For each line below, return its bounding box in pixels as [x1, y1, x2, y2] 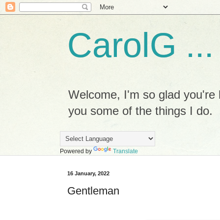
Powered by [60, 148, 93, 155]
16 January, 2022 [67, 170, 110, 176]
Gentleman [67, 184, 119, 197]
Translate [113, 148, 138, 155]
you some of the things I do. [68, 104, 213, 117]
